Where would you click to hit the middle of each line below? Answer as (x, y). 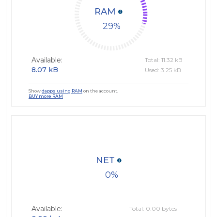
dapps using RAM (62, 91)
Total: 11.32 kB (164, 60)
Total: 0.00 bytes (153, 209)
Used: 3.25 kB (163, 70)
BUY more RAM (46, 96)
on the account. (100, 91)
